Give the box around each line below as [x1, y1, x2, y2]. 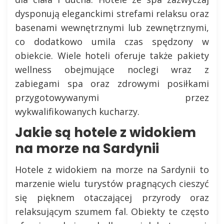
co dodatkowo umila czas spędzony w [15, 35, 209, 47]
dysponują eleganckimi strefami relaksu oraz [15, 7, 209, 19]
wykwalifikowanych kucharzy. [15, 105, 139, 117]
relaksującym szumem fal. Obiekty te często [15, 205, 209, 217]
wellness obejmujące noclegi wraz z [15, 63, 209, 75]
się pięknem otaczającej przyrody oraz [15, 191, 209, 203]
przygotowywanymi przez [15, 91, 209, 103]
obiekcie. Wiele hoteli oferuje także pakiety [15, 49, 209, 61]
